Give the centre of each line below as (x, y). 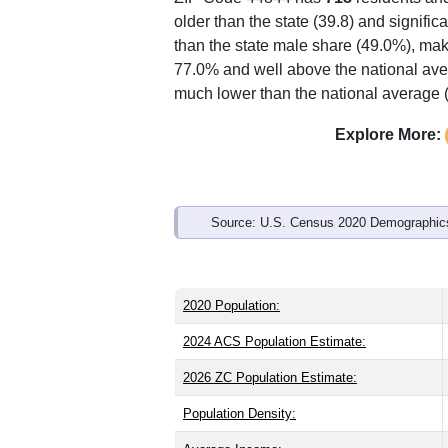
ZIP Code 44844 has (249, 277)
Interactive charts (295, 155)
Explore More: (387, 414)
